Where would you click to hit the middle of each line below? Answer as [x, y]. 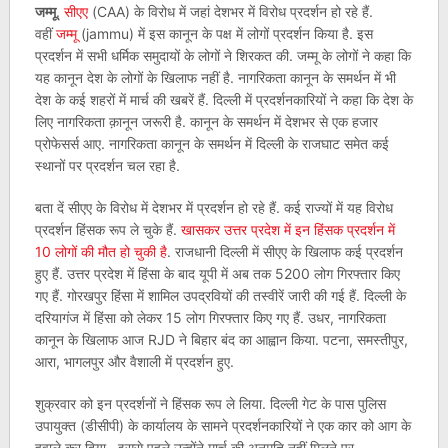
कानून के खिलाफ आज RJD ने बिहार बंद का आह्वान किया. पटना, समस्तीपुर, [221, 339]
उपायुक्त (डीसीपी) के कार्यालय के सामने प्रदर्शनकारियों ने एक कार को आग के [222, 425]
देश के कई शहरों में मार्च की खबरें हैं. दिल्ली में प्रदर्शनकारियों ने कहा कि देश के [223, 99]
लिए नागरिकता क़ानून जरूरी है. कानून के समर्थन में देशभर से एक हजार [206, 121]
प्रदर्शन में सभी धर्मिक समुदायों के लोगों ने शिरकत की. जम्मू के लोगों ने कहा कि [222, 55]
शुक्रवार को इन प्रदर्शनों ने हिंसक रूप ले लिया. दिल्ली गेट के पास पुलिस [210, 403]
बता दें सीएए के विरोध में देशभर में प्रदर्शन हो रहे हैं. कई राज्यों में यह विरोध [213, 207]
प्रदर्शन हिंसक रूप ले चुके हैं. [107, 229]
